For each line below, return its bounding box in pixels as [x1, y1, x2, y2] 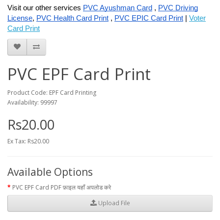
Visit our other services [7, 3, 83, 12]
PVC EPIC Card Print [114, 14, 183, 22]
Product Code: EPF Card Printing [7, 88, 96, 97]
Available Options [7, 165, 93, 179]
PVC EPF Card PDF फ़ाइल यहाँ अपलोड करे [12, 183, 111, 192]
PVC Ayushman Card [83, 3, 152, 12]
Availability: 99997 [7, 98, 57, 107]
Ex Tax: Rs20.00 [7, 137, 49, 145]
